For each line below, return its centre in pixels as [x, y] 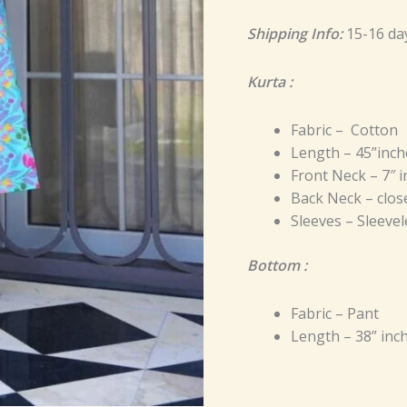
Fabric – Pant [335, 313]
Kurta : [270, 81]
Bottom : [277, 265]
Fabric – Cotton [344, 129]
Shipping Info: [295, 33]
